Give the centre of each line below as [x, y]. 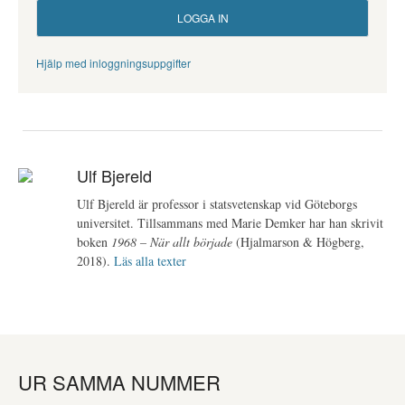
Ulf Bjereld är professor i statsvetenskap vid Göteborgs [217, 203]
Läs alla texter [151, 260]
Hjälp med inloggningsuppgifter [113, 63]
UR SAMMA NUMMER [119, 381]
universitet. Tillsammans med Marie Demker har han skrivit [231, 222]
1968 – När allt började [172, 241]
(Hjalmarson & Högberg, [299, 241]
